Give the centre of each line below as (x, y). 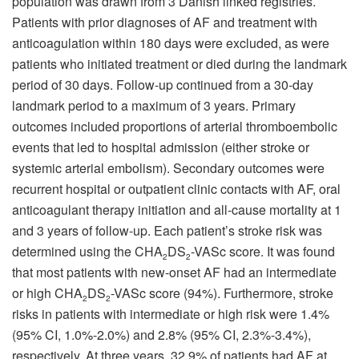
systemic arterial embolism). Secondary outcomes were (168, 167)
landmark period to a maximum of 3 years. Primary (154, 105)
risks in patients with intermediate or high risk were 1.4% (171, 313)
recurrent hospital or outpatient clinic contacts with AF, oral (176, 188)
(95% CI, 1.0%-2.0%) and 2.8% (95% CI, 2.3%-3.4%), (161, 334)
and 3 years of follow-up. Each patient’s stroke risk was (167, 230)
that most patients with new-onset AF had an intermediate (174, 272)
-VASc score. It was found (263, 251)
